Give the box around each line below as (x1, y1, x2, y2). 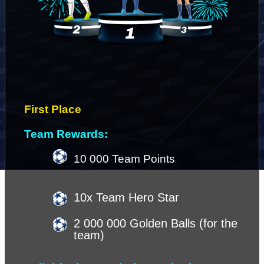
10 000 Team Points (74, 152, 175, 165)
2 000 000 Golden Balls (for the (74, 216, 237, 230)
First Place (24, 103, 84, 115)
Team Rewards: (24, 127, 108, 140)
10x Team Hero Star (74, 191, 179, 204)
